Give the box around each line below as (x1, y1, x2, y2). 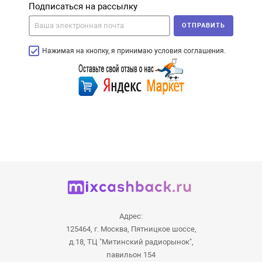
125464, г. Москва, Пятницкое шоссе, (65, 224, 196, 233)
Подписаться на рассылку (29, 1, 137, 12)
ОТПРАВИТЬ (182, 22, 225, 30)
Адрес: (119, 211, 143, 220)
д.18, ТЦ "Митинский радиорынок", (68, 237, 194, 246)
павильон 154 (106, 250, 156, 259)
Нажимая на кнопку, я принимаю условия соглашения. (42, 47, 226, 56)
